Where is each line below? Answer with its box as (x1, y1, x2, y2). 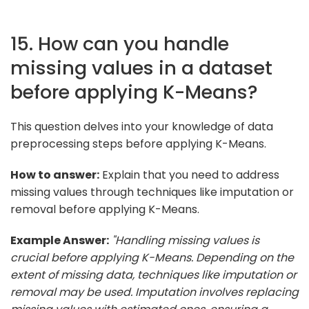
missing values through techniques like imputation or (10, 183, 294, 200)
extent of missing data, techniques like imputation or (10, 266, 297, 283)
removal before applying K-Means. (10, 201, 199, 217)
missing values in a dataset (10, 54, 272, 81)
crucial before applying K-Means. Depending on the (10, 249, 294, 266)
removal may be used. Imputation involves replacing (10, 283, 299, 300)
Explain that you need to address (99, 166, 279, 183)
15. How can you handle (10, 30, 229, 57)
